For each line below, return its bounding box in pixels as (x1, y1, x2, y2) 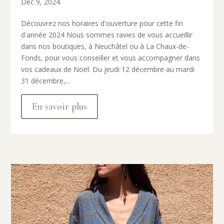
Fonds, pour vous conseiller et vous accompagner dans (21, 52, 200, 62)
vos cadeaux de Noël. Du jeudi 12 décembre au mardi (21, 64, 195, 74)
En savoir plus (32, 100, 87, 112)
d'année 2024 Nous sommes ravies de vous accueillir (21, 29, 193, 39)
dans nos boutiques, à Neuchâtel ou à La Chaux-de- (21, 41, 189, 51)
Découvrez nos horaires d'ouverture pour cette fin (21, 18, 183, 28)
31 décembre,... (21, 75, 70, 85)
